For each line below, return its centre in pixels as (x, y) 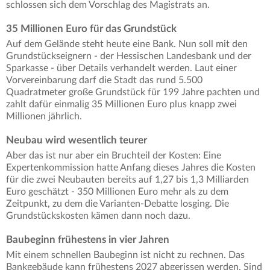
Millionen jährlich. (44, 117)
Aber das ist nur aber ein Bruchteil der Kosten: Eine (114, 156)
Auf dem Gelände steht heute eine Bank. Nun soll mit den (127, 44)
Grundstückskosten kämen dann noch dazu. (98, 216)
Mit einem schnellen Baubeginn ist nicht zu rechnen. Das (125, 255)
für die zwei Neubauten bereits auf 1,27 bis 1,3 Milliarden (127, 180)
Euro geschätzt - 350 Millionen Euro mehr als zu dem (117, 192)
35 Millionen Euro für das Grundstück (91, 29)
